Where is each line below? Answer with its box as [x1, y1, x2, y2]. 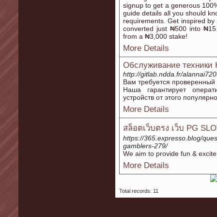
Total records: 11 [119, 188, 158, 194]
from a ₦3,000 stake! [123, 32, 187, 40]
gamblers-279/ [123, 142, 168, 150]
